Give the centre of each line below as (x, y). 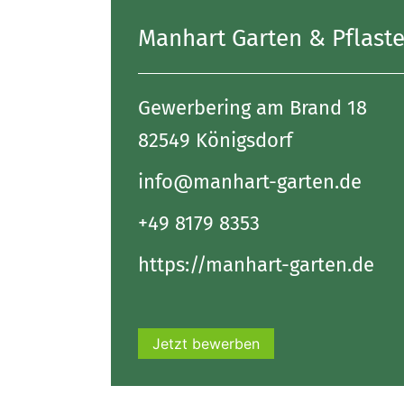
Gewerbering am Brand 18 (252, 108)
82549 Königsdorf (215, 140)
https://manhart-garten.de (256, 265)
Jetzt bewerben (206, 344)
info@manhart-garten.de (249, 182)
